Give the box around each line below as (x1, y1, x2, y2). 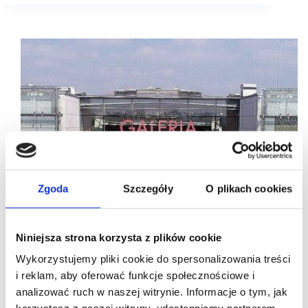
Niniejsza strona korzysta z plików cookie (16, 231, 222, 243)
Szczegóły (122, 182, 173, 195)
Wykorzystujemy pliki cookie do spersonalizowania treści (16, 252, 291, 265)
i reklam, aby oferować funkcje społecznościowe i (16, 269, 254, 281)
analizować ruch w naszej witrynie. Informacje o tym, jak (16, 285, 287, 298)
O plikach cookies (206, 182, 293, 195)
